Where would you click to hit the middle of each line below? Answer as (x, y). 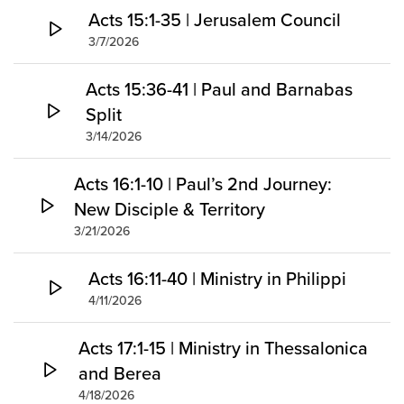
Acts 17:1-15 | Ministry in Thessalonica (224, 348)
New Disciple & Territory (169, 209)
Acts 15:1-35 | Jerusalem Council (215, 20)
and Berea (120, 373)
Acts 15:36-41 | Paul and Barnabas (219, 89)
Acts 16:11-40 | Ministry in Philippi (217, 279)
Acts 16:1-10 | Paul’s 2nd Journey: (202, 184)
